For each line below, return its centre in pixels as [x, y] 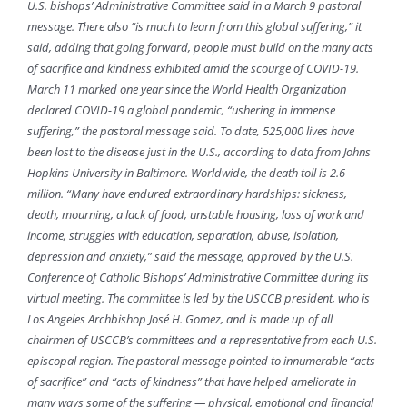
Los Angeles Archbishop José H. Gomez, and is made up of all [179, 319]
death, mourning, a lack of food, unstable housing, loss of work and [195, 215]
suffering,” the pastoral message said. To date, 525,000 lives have [190, 131]
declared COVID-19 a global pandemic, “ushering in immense [181, 110]
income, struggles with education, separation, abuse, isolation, [183, 236]
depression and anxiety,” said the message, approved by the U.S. [190, 257]
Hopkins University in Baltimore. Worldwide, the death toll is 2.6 [186, 173]
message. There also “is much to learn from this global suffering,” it [194, 27]
